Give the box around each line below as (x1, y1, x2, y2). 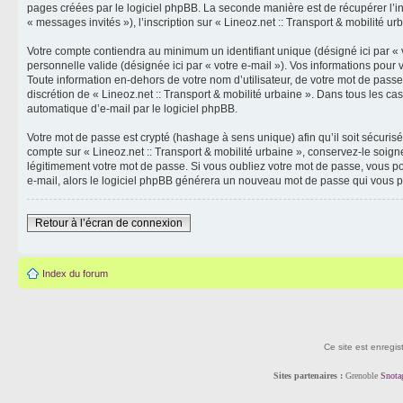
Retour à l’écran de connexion (35, 217, 183, 229)
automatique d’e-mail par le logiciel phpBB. (27, 103, 237, 115)
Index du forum (42, 268, 108, 279)
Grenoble (342, 370, 381, 381)
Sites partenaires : (273, 370, 343, 381)
